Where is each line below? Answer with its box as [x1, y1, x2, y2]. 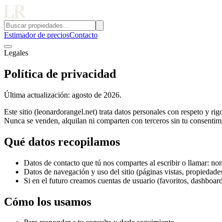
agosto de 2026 [72, 90, 119, 99]
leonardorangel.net [37, 107, 95, 116]
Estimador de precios [4, 31, 69, 39]
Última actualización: [4, 90, 72, 99]
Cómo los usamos [4, 195, 91, 208]
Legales [4, 49, 28, 57]
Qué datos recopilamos [4, 135, 120, 148]
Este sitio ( [4, 107, 37, 116]
